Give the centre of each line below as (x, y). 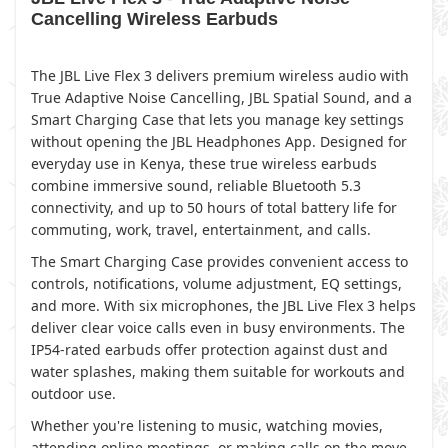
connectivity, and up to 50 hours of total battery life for (214, 207)
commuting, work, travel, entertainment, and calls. (201, 229)
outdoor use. (73, 393)
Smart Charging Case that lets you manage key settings (217, 119)
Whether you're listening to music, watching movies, (207, 425)
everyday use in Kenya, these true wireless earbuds (204, 163)
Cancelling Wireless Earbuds (154, 19)
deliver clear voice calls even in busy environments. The (218, 327)
